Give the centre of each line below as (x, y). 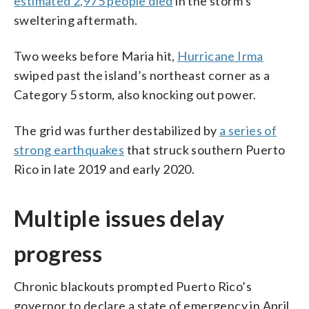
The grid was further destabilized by (117, 130)
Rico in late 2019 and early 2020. (104, 169)
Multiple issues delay (119, 218)
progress (58, 253)
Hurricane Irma (220, 56)
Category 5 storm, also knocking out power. (135, 94)
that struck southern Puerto (205, 149)
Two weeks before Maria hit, (96, 56)
